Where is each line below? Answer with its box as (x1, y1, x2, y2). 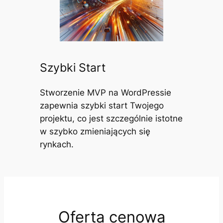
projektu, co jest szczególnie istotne (39, 113, 183, 123)
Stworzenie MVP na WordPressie (39, 87, 171, 98)
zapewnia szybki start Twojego (39, 100, 164, 111)
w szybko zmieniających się (39, 126, 150, 136)
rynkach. (39, 139, 74, 149)
